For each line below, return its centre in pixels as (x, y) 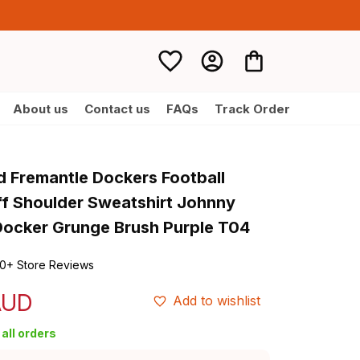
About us (40, 108)
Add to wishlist (217, 301)
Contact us (117, 108)
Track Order (252, 108)
